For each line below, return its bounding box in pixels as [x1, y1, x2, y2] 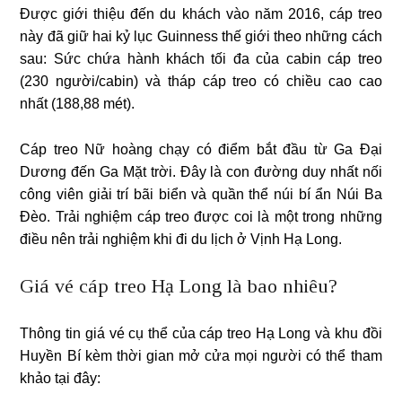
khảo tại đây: [20, 370, 101, 386]
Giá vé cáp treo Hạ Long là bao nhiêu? [20, 274, 338, 297]
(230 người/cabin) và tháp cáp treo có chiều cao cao [20, 73, 382, 89]
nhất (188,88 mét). [20, 95, 139, 111]
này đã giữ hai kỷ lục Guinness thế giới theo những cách [20, 28, 382, 44]
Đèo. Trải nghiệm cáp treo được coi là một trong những [20, 208, 382, 224]
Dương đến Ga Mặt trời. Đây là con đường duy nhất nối [20, 163, 382, 179]
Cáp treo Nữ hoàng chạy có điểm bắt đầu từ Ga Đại [20, 141, 382, 157]
